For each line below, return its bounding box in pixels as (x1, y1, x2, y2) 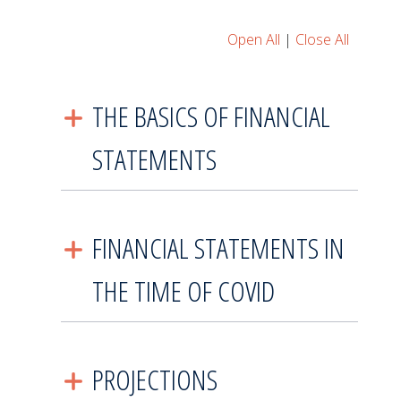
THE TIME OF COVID (91, 270, 275, 310)
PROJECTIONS (91, 359, 218, 398)
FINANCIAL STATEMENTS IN (91, 227, 345, 267)
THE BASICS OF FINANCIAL (91, 96, 330, 135)
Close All (294, 29, 349, 49)
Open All (226, 29, 280, 49)
